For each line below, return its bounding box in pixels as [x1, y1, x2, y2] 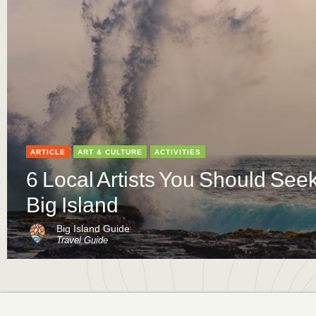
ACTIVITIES [154, 148, 201, 157]
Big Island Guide [56, 223, 130, 235]
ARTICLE [30, 148, 66, 157]
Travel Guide [56, 235, 108, 246]
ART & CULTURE [78, 148, 142, 157]
